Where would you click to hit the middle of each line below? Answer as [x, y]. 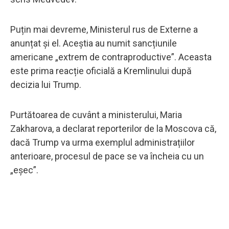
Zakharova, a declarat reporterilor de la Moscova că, [113, 128]
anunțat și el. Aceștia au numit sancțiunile [94, 43]
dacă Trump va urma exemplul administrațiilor [102, 142]
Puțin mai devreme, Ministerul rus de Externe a [104, 29]
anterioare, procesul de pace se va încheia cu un [107, 156]
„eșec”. [24, 170]
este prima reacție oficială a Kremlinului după [101, 71]
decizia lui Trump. [46, 84]
